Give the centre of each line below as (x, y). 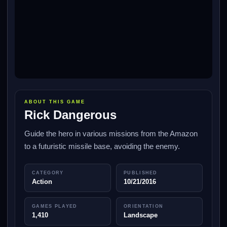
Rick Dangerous (70, 115)
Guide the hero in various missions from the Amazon (111, 134)
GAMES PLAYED (55, 206)
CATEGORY (48, 173)
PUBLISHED (141, 173)
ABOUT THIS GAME (55, 102)
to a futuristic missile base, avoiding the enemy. (102, 146)
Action (42, 182)
